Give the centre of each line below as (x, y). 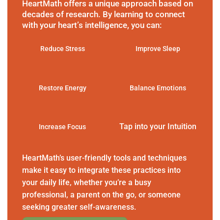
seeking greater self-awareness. (79, 207)
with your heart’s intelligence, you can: (92, 25)
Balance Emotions (158, 88)
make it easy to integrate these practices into (101, 170)
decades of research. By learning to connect (104, 14)
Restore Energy (62, 88)
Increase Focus (62, 127)
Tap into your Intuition (158, 127)
